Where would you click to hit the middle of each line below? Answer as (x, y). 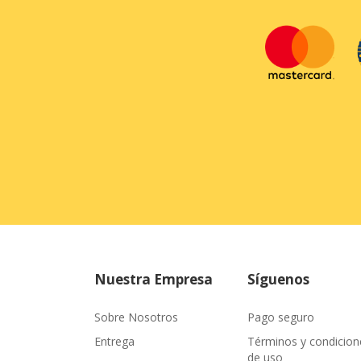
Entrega (114, 341)
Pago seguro (281, 317)
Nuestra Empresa (154, 279)
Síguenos (278, 279)
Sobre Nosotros (136, 317)
